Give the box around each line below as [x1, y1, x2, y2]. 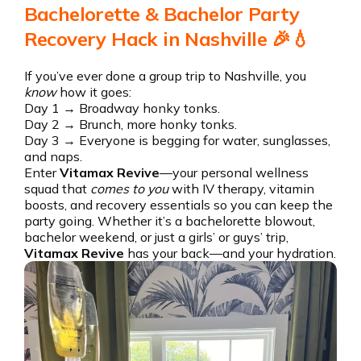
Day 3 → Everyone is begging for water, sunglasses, [23, 132, 330, 148]
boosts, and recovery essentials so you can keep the [23, 197, 333, 213]
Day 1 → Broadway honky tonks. [23, 100, 220, 116]
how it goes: [56, 84, 131, 100]
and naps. [23, 148, 82, 164]
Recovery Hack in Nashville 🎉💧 [23, 27, 310, 51]
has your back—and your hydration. [123, 245, 336, 261]
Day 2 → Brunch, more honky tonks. [23, 116, 237, 132]
